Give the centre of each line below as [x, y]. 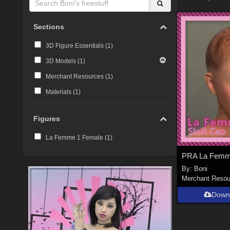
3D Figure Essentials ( [76, 45]
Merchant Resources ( [76, 76]
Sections [49, 27]
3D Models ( [62, 61]
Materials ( [60, 92]
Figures [47, 119]
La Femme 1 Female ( [76, 137]
